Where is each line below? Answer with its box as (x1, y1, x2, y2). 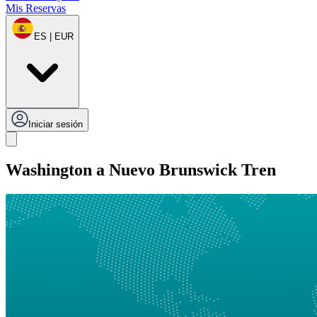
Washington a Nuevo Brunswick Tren (6, 161, 276, 180)
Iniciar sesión (28, 119, 83, 130)
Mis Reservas (6, 2, 66, 15)
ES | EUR (34, 31, 74, 42)
